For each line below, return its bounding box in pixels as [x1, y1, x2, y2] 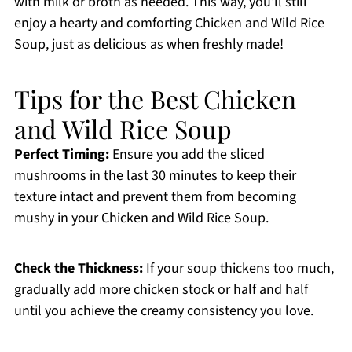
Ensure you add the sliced [108, 145, 265, 165]
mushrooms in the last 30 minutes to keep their [13, 166, 296, 186]
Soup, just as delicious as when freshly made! [13, 35, 284, 55]
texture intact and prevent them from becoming [13, 187, 296, 207]
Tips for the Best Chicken [13, 82, 296, 116]
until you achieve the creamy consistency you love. [13, 301, 313, 321]
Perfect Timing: [13, 145, 109, 165]
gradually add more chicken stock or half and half [13, 280, 308, 300]
